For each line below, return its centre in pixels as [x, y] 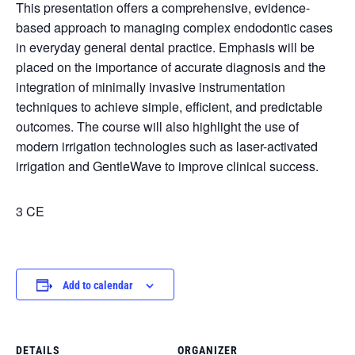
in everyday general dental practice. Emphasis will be [165, 47]
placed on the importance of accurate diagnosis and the [171, 67]
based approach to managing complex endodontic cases [174, 27]
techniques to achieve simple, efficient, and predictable [169, 107]
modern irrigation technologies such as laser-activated [167, 146]
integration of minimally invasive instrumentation [151, 87]
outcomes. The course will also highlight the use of [157, 126]
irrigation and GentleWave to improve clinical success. [167, 166]
